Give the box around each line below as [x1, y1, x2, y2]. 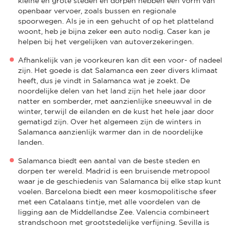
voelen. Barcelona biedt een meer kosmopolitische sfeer [18, 187, 217, 196]
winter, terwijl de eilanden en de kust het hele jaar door [18, 107, 214, 116]
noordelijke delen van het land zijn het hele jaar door [18, 86, 206, 95]
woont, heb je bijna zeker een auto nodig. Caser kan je [18, 27, 210, 35]
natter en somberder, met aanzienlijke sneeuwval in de [18, 97, 212, 105]
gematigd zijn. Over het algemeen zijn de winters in [18, 117, 201, 126]
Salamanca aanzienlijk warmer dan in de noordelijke [18, 127, 203, 136]
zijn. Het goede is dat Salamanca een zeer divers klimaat [18, 66, 218, 74]
